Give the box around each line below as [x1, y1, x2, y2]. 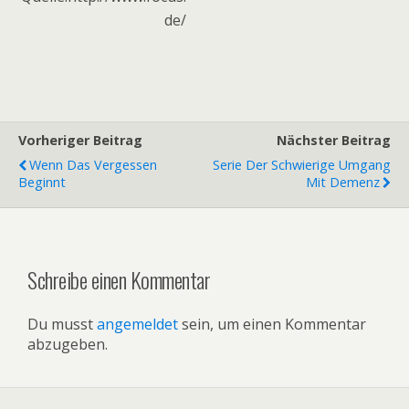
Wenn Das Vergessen [29, 156, 157, 174]
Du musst [27, 314, 97, 335]
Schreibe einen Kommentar [27, 263, 211, 297]
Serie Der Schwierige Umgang [213, 156, 391, 174]
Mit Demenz [306, 173, 380, 192]
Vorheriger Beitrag [18, 131, 142, 150]
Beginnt [18, 173, 66, 192]
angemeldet [97, 314, 178, 335]
